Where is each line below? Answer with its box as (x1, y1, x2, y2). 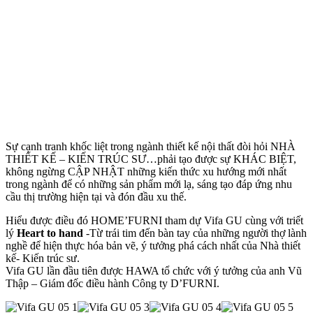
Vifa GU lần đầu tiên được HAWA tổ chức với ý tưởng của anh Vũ (6, 265, 302, 277)
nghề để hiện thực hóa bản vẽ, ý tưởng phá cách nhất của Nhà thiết (6, 240, 300, 252)
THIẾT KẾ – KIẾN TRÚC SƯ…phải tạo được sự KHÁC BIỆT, (6, 153, 296, 165)
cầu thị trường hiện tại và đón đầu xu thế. (6, 191, 187, 203)
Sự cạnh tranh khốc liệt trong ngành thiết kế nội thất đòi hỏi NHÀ (6, 140, 296, 152)
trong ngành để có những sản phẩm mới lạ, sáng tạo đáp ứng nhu (6, 178, 292, 190)
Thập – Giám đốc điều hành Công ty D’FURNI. (6, 277, 219, 289)
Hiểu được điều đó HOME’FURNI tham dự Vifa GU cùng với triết (6, 214, 303, 226)
